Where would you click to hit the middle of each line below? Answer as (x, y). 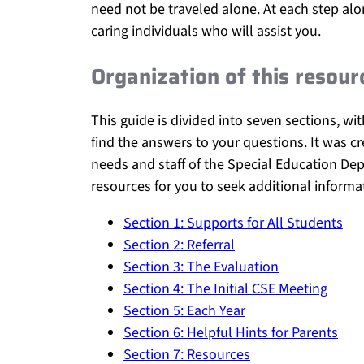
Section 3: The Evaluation (201, 266)
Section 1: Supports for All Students (233, 223)
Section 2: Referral (179, 245)
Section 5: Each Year (184, 310)
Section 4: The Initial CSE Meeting (225, 288)
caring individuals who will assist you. (206, 31)
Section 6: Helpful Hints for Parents (231, 332)
